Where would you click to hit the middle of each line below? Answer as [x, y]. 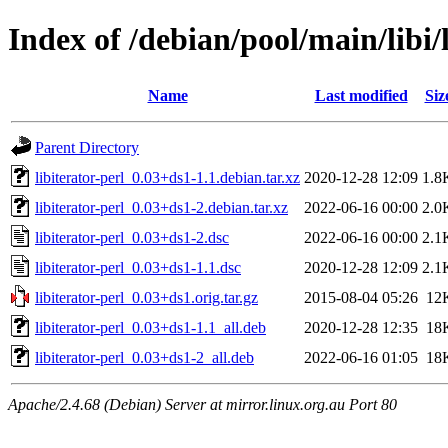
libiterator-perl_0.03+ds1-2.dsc [132, 237]
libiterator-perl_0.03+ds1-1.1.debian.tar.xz [167, 177]
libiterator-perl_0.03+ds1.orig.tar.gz [146, 297]
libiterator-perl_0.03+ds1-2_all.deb [144, 357]
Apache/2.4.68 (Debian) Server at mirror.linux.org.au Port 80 [202, 404]
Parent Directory [87, 147]
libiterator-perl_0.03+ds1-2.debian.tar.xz [161, 207]
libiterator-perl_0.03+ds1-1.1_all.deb [150, 327]
